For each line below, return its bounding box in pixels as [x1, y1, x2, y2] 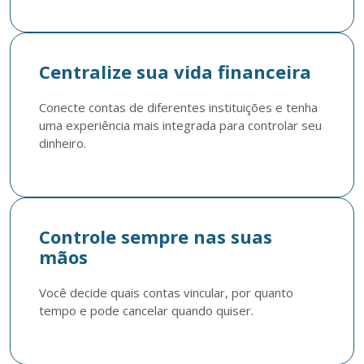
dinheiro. [39, 135, 86, 151]
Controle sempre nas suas [39, 224, 272, 249]
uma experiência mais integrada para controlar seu [39, 117, 322, 133]
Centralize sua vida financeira [39, 59, 311, 84]
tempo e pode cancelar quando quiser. [39, 302, 253, 318]
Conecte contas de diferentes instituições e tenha [39, 99, 318, 115]
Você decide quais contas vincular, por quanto [39, 284, 293, 301]
